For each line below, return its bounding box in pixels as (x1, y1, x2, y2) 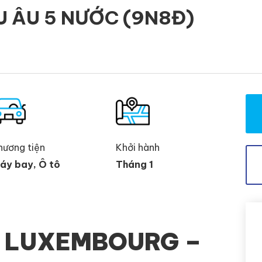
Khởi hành (116, 141, 160, 153)
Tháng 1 (116, 158, 153, 170)
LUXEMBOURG (5, 226, 184, 257)
